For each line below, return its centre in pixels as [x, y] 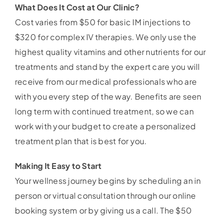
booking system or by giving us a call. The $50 [103, 211]
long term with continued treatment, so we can [104, 111]
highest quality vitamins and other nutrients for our [110, 52]
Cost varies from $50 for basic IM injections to [103, 22]
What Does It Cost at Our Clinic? [77, 7]
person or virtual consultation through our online [105, 196]
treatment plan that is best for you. [81, 141]
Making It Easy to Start [58, 166]
